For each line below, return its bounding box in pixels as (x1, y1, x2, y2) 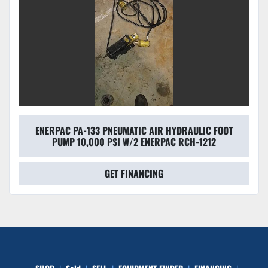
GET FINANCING (105, 166, 163, 181)
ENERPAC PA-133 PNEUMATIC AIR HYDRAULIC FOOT (35, 123, 233, 138)
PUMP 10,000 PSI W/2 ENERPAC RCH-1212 (52, 135, 216, 150)
